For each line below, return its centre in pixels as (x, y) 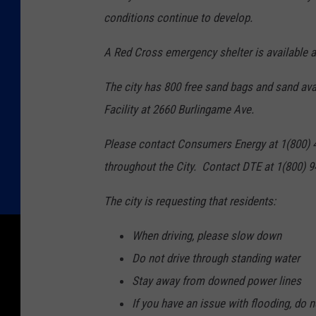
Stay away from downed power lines (217, 281)
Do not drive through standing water (216, 259)
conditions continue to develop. (178, 18)
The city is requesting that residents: (190, 201)
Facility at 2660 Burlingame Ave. (179, 110)
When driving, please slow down (207, 236)
